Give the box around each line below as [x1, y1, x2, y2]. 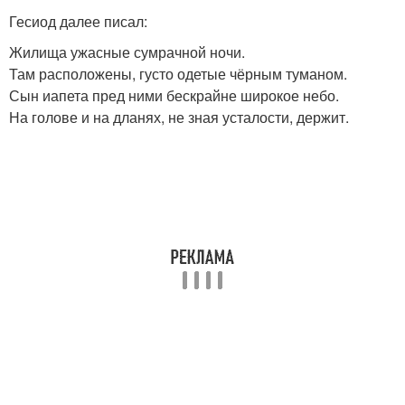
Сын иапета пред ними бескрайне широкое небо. [9, 85, 339, 107]
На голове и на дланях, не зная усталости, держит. [9, 107, 349, 128]
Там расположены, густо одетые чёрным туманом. [9, 63, 347, 85]
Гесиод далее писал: [9, 11, 147, 33]
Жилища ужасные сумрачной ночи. [9, 42, 245, 63]
